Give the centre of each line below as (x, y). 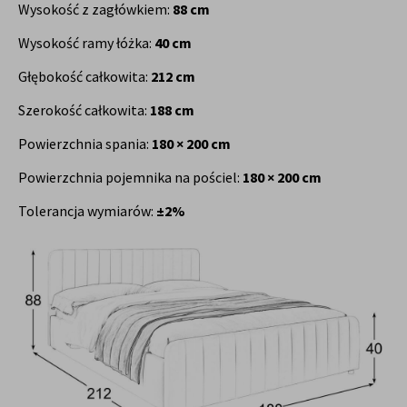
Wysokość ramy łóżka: (86, 43)
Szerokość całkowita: (84, 110)
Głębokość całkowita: (84, 77)
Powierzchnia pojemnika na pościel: (130, 178)
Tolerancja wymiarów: (87, 211)
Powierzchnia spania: (85, 144)
